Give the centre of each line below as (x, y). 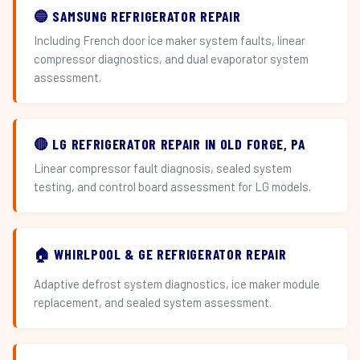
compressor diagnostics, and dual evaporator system (171, 59)
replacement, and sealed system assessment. (153, 302)
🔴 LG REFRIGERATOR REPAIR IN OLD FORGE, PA (170, 144)
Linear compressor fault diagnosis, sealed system (163, 168)
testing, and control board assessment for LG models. (172, 186)
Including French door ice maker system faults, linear (170, 40)
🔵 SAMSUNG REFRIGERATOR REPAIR (137, 16)
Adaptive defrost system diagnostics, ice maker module (177, 284)
